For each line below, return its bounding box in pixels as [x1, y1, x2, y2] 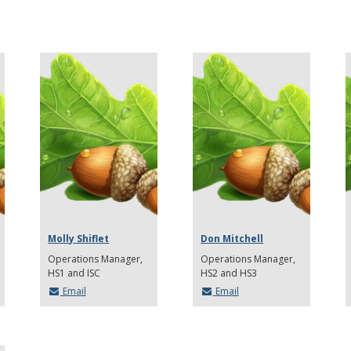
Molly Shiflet [48, 231, 110, 245]
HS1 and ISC [48, 266, 101, 280]
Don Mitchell [201, 231, 264, 245]
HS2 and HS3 [201, 266, 258, 280]
